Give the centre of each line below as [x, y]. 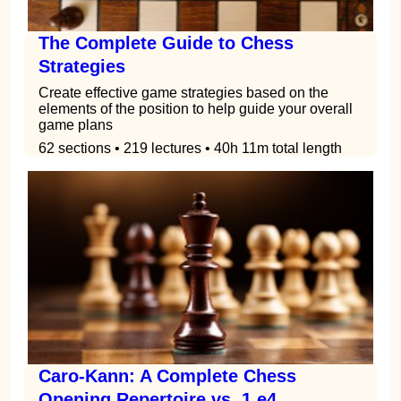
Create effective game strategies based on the [183, 92]
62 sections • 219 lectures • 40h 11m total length [190, 148]
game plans [76, 124]
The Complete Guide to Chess [166, 43]
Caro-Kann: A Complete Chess [167, 376]
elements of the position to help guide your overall [196, 108]
